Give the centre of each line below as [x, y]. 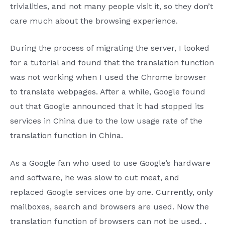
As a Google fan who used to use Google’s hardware [110, 163]
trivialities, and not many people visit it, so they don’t [111, 6]
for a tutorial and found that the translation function [112, 63]
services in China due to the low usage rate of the [106, 121]
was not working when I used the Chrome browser [108, 77]
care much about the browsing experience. [94, 21]
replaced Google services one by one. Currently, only [111, 192]
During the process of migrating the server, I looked [110, 48]
